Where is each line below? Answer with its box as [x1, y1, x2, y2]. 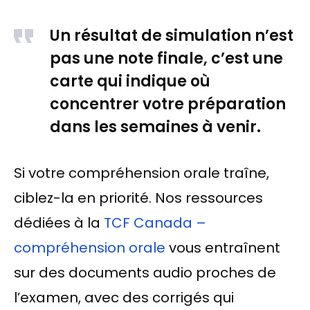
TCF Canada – [104, 212, 206, 232]
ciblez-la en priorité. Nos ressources [14, 188, 263, 208]
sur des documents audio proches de [14, 262, 276, 282]
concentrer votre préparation [50, 93, 286, 115]
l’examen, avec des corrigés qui [14, 287, 234, 307]
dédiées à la [14, 212, 104, 232]
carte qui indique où [50, 70, 210, 92]
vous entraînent [165, 237, 280, 257]
